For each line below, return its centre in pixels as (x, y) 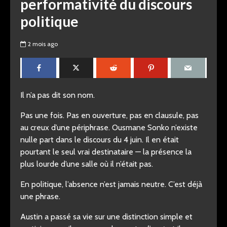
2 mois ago (43, 44)
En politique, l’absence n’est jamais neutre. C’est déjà (111, 184)
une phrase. (40, 196)
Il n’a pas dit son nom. (58, 95)
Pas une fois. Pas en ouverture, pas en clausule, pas (109, 115)
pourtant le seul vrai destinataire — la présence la (106, 152)
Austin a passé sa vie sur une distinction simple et (106, 217)
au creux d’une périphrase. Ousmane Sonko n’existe (109, 127)
